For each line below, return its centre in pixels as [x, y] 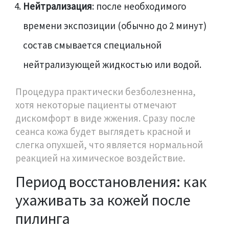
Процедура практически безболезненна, [106, 91]
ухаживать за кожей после [103, 200]
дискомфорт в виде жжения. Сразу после [105, 118]
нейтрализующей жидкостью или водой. [112, 64]
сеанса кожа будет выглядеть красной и [103, 131]
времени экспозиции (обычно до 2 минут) [115, 25]
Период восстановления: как [111, 181]
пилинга [43, 218]
